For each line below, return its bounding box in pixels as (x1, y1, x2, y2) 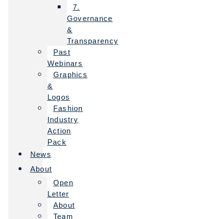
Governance (66, 14, 113, 23)
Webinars (47, 59, 83, 68)
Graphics (53, 70, 88, 79)
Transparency (66, 37, 119, 45)
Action (47, 127, 71, 135)
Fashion (53, 104, 83, 113)
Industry (47, 115, 79, 124)
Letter (47, 190, 69, 198)
